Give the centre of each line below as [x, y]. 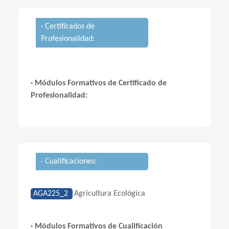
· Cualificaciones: [69, 162]
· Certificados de [68, 27]
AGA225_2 [52, 194]
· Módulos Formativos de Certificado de [99, 83]
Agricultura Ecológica [110, 194]
